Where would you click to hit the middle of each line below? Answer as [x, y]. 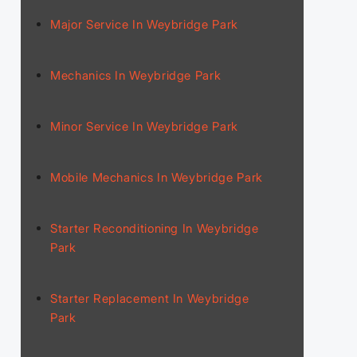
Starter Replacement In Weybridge [150, 298]
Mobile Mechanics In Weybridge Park [157, 177]
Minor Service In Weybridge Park [144, 126]
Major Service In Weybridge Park [144, 24]
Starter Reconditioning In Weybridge [155, 228]
